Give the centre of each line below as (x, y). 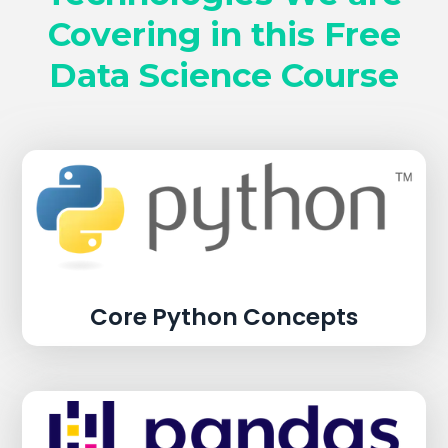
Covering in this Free (224, 33)
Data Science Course (224, 74)
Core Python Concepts (224, 317)
